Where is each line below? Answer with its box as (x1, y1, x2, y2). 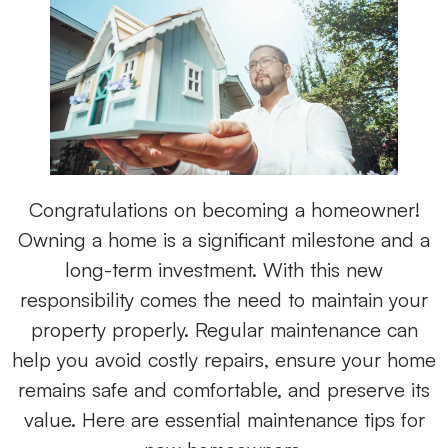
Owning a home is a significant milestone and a (18, 227, 430, 253)
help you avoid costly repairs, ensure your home (12, 347, 436, 373)
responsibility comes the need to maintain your (20, 287, 428, 313)
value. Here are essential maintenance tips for (23, 407, 425, 433)
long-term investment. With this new (65, 257, 383, 283)
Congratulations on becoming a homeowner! (28, 197, 420, 223)
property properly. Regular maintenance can (30, 317, 418, 343)
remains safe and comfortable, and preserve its (18, 377, 430, 403)
